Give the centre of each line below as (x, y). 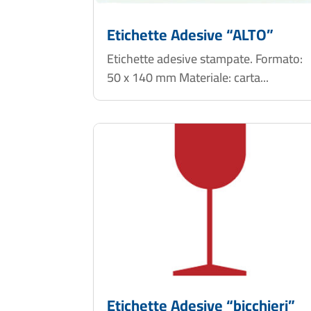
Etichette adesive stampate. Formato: (205, 58)
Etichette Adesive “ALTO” (191, 34)
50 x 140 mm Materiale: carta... (188, 77)
